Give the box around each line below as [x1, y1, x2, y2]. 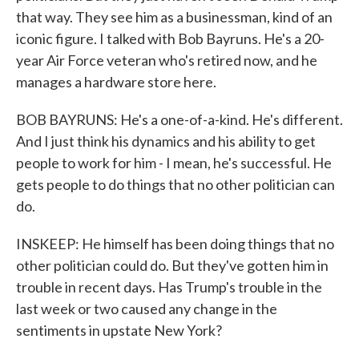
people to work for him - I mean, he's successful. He [16, 154, 332, 171]
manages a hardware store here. [16, 73, 216, 91]
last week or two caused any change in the [16, 300, 277, 317]
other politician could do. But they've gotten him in [16, 256, 329, 274]
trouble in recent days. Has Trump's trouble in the [16, 278, 322, 296]
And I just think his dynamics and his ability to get [16, 132, 316, 150]
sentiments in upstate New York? [16, 321, 222, 339]
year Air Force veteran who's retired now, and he [16, 51, 317, 69]
